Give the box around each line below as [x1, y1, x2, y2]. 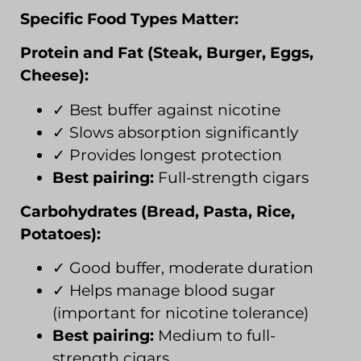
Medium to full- [154, 326, 276, 346]
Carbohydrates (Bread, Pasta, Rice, [20, 202, 295, 222]
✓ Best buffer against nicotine [52, 100, 280, 119]
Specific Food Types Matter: [20, 9, 239, 28]
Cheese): [20, 66, 89, 85]
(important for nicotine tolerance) [52, 304, 309, 323]
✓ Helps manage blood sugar [52, 281, 276, 301]
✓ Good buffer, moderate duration [52, 259, 313, 278]
